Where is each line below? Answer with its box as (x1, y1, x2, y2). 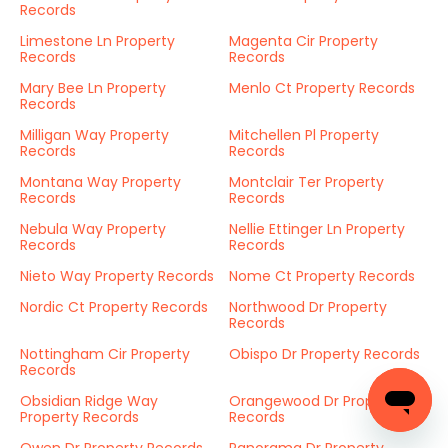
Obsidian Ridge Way (20, 391, 158, 411)
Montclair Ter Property (229, 172, 384, 192)
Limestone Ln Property (20, 31, 175, 51)
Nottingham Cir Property (20, 344, 190, 364)
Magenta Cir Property (229, 31, 378, 51)
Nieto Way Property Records (20, 266, 214, 286)
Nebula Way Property (20, 219, 166, 239)
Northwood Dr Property (229, 297, 387, 317)
